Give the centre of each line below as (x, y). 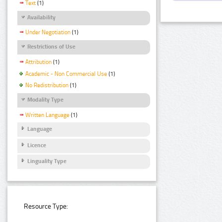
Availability (41, 18)
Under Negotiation (48, 32)
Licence (37, 145)
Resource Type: (46, 207)
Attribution (38, 62)
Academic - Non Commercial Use (66, 74)
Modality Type (45, 100)
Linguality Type (47, 161)
